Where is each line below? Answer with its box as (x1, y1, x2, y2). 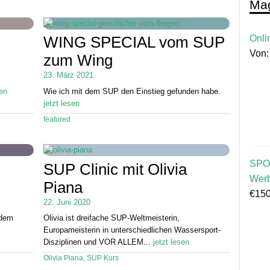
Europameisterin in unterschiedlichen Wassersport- (43, 225, 221, 235)
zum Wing (43, 52, 113, 69)
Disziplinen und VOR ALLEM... (43, 237, 153, 247)
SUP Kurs (87, 254, 119, 262)
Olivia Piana (43, 254, 83, 262)
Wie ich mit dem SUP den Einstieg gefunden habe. (43, 86, 221, 96)
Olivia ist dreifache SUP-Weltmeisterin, (43, 213, 180, 223)
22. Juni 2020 (43, 197, 90, 207)
